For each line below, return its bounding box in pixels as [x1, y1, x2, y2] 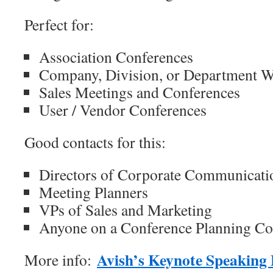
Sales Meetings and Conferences [39, 82, 240, 102]
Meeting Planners [39, 182, 148, 202]
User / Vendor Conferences [39, 99, 207, 120]
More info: [24, 249, 97, 270]
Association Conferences [39, 46, 193, 67]
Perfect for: [24, 14, 94, 35]
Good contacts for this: [24, 132, 166, 152]
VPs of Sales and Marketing [39, 199, 212, 220]
